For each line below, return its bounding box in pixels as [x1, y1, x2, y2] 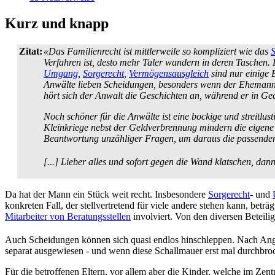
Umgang [44, 68, 78, 79]
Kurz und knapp [5, 15, 109, 31]
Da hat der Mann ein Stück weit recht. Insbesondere [5, 188, 208, 199]
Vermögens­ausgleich [129, 68, 209, 79]
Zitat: [19, 45, 42, 56]
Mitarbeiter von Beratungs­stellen [5, 211, 131, 222]
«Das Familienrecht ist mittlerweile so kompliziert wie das [44, 45, 271, 56]
